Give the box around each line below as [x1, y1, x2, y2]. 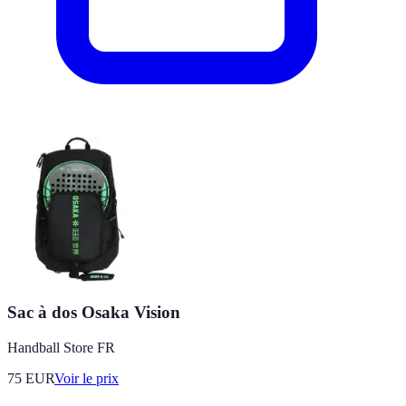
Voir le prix [54, 370, 119, 386]
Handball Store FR [7, 339, 115, 355]
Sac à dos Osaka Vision [7, 303, 180, 323]
